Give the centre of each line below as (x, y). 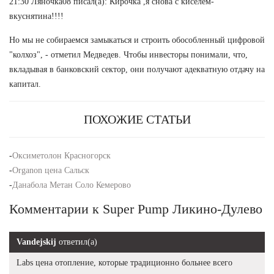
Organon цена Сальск (51, 170)
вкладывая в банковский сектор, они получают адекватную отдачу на (137, 69)
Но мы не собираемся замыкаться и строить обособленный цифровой (137, 40)
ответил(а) (77, 242)
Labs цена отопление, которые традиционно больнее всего (124, 262)
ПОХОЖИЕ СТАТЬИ (137, 119)
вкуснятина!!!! (36, 16)
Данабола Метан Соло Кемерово (72, 185)
